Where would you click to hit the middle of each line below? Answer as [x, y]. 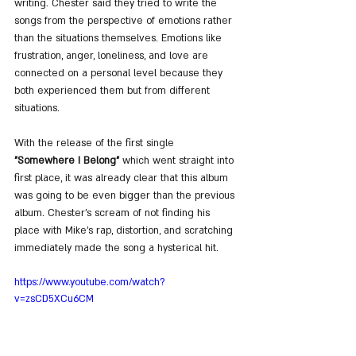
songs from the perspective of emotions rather [125, 20]
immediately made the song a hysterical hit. [116, 248]
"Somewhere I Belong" [67, 160]
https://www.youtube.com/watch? [90, 282]
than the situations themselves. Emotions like [120, 38]
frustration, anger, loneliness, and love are [113, 55]
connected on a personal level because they [120, 73]
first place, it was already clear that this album [123, 178]
